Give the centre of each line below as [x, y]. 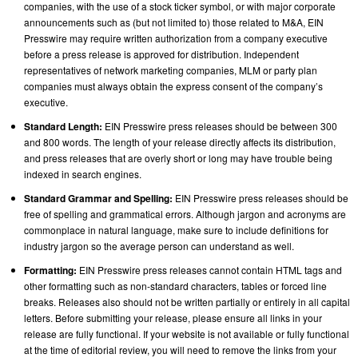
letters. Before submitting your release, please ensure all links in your [173, 317]
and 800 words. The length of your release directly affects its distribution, [180, 141]
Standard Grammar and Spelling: [98, 198]
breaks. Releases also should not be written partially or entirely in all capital [187, 301]
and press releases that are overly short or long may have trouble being [178, 157]
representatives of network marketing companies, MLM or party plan [171, 70]
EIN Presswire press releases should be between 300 [220, 125]
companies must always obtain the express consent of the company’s [173, 86]
